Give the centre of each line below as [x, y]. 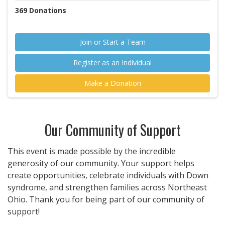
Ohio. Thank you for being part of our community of [106, 199]
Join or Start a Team [113, 42]
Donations [48, 10]
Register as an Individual [113, 63]
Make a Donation [113, 83]
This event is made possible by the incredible [92, 151]
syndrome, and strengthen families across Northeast [107, 187]
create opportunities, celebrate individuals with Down [108, 175]
